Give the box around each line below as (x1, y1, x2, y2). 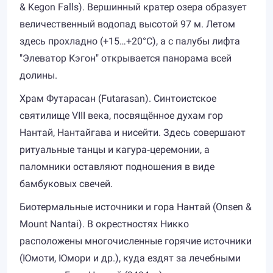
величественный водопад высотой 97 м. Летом (19, 18, 235, 30)
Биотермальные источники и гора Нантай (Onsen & (19, 201, 252, 213)
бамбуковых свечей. (19, 178, 113, 190)
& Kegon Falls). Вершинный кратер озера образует (19, 1, 247, 13)
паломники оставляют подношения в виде (19, 161, 214, 172)
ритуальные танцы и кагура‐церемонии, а (19, 144, 210, 155)
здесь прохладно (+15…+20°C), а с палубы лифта (19, 35, 240, 47)
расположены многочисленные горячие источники (19, 235, 252, 247)
